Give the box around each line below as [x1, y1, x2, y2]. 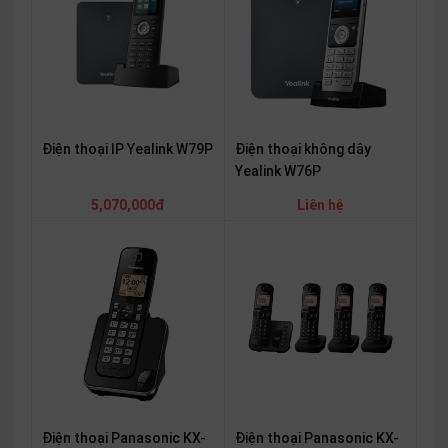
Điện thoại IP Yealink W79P [42, 140, 213, 157]
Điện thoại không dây [234, 140, 371, 157]
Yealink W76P [234, 162, 321, 179]
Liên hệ [296, 196, 344, 213]
